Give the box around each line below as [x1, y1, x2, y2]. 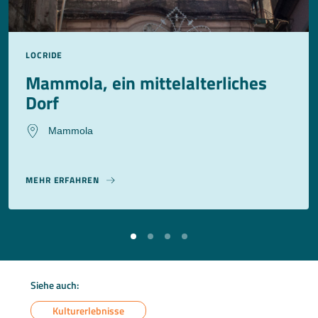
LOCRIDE [26, 48, 63, 62]
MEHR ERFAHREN [26, 173, 99, 187]
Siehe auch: [31, 278, 79, 293]
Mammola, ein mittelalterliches [26, 70, 267, 97]
